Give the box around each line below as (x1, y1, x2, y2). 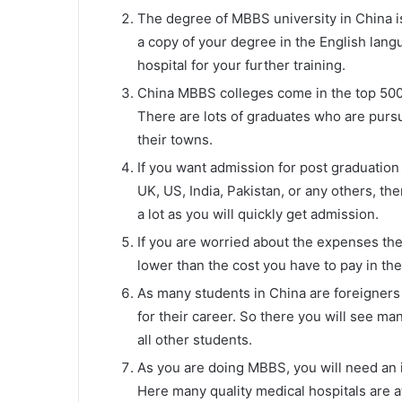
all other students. (137, 330, 252, 348)
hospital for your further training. (137, 56, 345, 74)
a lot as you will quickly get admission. (137, 205, 379, 223)
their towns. (137, 130, 213, 148)
